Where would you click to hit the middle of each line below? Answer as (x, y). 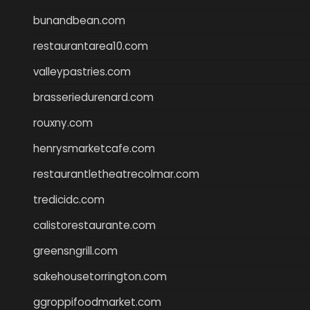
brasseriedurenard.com (93, 97)
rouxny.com (63, 122)
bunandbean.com (79, 20)
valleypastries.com (82, 71)
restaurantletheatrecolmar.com (116, 174)
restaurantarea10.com (91, 46)
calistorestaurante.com (94, 225)
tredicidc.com (69, 199)
